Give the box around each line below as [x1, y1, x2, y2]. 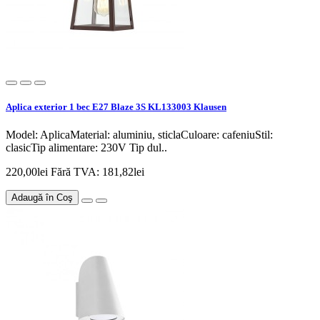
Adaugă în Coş [11, 192, 73, 204]
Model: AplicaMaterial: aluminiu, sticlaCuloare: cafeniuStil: [6, 129, 273, 141]
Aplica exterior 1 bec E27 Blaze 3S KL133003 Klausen [6, 101, 226, 113]
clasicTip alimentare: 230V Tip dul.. [6, 141, 167, 154]
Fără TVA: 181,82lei [51, 166, 144, 179]
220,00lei [6, 166, 51, 179]
